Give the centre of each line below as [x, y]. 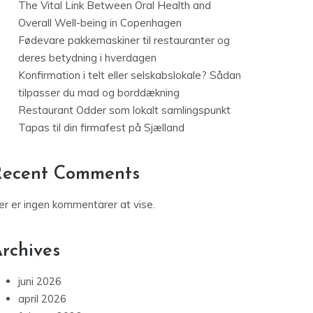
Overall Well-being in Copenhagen [100, 23]
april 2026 [42, 299]
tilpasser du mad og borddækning [99, 93]
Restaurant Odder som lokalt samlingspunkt [124, 110]
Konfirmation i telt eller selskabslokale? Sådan [130, 75]
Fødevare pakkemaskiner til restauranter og [124, 41]
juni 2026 [40, 282]
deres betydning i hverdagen [87, 58]
